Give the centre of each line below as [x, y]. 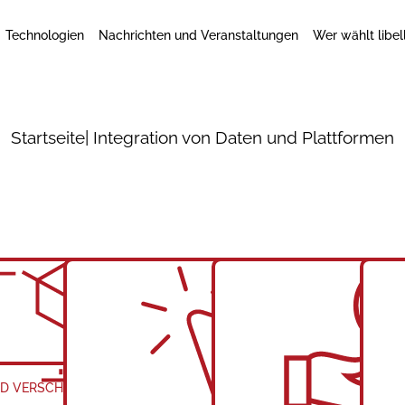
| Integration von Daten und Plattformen [240, 138]
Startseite [48, 138]
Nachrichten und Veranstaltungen [199, 35]
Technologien [45, 35]
